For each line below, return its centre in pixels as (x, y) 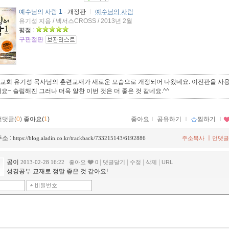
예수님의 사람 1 (41, 12)
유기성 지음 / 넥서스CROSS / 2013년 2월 (76, 21)
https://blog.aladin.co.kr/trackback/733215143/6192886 (79, 138)
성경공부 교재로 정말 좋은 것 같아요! (57, 171)
